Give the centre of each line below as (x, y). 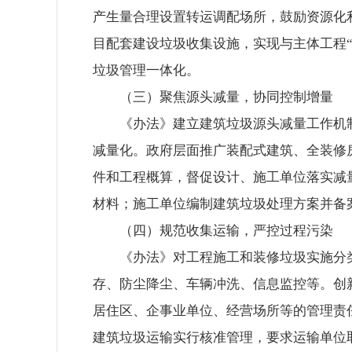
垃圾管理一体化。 (146, 70)
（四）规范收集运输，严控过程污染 (226, 231)
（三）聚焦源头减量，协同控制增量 (226, 97)
